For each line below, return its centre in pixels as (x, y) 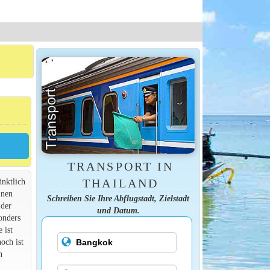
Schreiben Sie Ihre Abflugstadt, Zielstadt (118, 198)
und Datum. (118, 210)
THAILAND (121, 183)
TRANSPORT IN (121, 166)
